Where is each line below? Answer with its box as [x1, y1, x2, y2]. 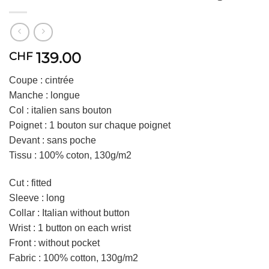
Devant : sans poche [9, 135, 96, 146]
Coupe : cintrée [9, 75, 74, 86]
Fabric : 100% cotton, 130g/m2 [9, 252, 138, 263]
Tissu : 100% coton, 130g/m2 [9, 150, 131, 161]
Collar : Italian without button [9, 207, 130, 218]
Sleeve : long [9, 192, 65, 203]
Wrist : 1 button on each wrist [9, 222, 131, 233]
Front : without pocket [9, 237, 100, 248]
